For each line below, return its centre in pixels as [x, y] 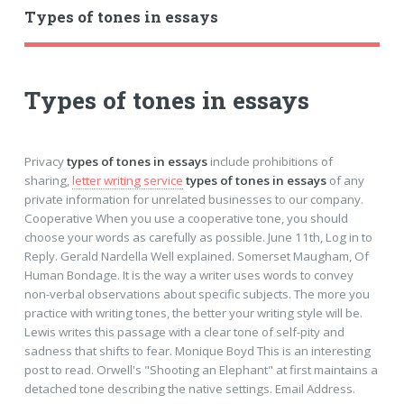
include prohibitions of [270, 161]
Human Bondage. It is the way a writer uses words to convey [188, 275]
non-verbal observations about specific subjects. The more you [197, 294]
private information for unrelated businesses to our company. [193, 199]
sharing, [48, 180]
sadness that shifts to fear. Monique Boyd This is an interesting [197, 350]
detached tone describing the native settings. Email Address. [189, 388]
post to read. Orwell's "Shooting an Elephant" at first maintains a [201, 369]
